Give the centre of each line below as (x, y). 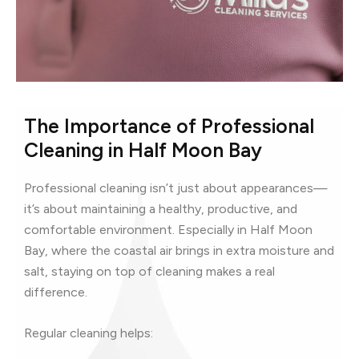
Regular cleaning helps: (89, 333)
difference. (56, 292)
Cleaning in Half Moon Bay (143, 149)
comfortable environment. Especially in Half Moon (168, 229)
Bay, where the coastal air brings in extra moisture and (179, 250)
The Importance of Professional (169, 125)
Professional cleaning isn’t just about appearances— (176, 188)
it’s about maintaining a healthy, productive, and (161, 208)
